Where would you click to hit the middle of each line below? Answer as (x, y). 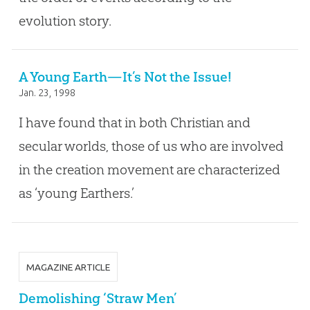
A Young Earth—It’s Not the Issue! (125, 77)
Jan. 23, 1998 (47, 93)
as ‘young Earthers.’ (76, 193)
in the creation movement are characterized (149, 170)
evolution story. (65, 20)
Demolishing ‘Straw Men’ (97, 298)
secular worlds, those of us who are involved (151, 146)
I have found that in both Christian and (134, 123)
